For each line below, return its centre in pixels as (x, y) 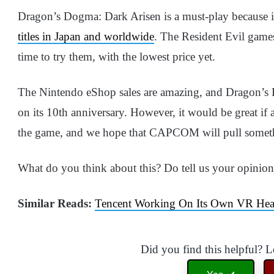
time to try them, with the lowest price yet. (117, 56)
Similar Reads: (55, 203)
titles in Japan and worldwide (86, 36)
